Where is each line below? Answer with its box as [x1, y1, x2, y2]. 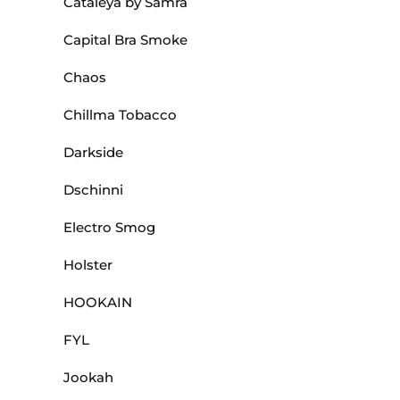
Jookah [63, 368, 113, 386]
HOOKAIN [63, 293, 132, 311]
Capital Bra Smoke [63, 30, 187, 48]
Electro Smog [63, 218, 155, 236]
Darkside [63, 143, 123, 161]
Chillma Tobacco [63, 105, 177, 123]
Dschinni [63, 180, 123, 198]
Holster [63, 255, 112, 273]
